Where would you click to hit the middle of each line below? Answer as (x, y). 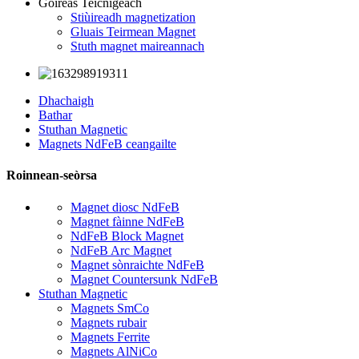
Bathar (55, 115)
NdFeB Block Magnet (127, 236)
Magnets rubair (109, 322)
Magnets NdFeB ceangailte (107, 144)
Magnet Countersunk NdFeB (144, 279)
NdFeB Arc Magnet (121, 250)
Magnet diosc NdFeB (125, 207)
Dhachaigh (66, 101)
